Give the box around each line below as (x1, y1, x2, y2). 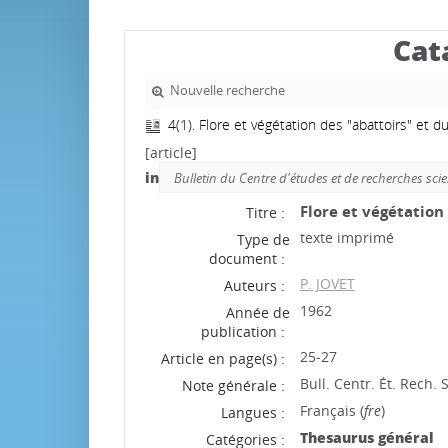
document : (208, 249, 285, 268)
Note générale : (181, 376, 285, 395)
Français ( (299, 401, 364, 420)
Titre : (245, 203, 285, 222)
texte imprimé (299, 228, 394, 247)
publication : (200, 322, 285, 341)
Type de (236, 230, 290, 249)
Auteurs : (223, 276, 285, 295)
